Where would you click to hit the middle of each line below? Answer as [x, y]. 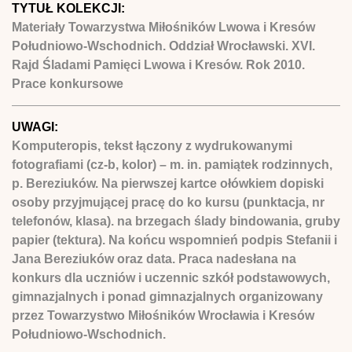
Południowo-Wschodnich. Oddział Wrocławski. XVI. [163, 46]
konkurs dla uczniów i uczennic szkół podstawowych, [171, 277]
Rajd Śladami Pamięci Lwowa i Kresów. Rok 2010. [158, 64]
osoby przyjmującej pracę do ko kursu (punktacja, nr [168, 202]
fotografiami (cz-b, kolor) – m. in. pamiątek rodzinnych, [172, 164]
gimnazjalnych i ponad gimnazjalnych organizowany [167, 296]
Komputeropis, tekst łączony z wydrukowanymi [152, 145]
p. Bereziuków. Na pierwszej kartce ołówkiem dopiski [168, 183]
